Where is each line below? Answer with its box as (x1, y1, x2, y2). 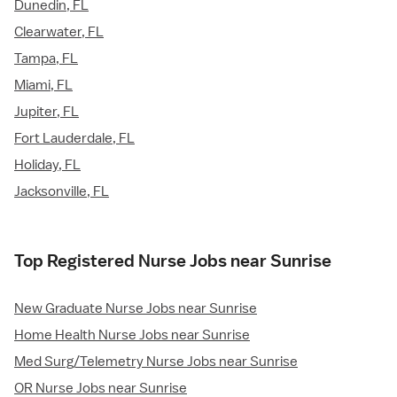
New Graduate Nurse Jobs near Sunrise (14, 300, 257, 318)
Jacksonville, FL (14, 183, 109, 201)
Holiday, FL (14, 156, 81, 175)
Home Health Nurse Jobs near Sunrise (14, 326, 250, 345)
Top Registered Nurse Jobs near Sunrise (14, 250, 331, 272)
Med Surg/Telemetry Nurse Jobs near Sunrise (14, 353, 298, 371)
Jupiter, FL (14, 103, 79, 121)
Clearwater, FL (14, 23, 104, 42)
